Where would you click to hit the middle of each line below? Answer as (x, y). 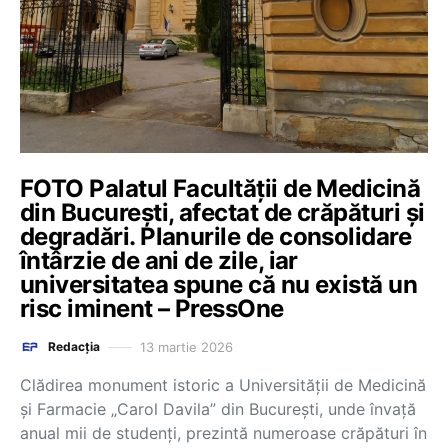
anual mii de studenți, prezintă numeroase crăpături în (223, 433)
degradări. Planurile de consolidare (216, 236)
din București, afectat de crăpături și (222, 212)
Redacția (74, 346)
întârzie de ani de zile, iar (159, 260)
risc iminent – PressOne (152, 308)
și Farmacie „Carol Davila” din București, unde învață (218, 409)
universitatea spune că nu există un (219, 284)
